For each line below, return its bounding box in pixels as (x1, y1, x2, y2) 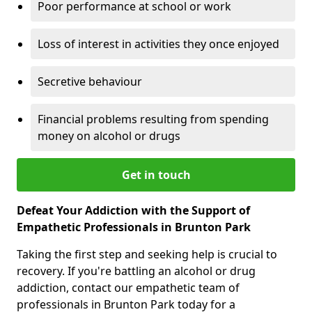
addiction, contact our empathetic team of (17, 279, 240, 295)
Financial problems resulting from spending (38, 111, 269, 127)
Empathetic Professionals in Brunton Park (17, 219, 251, 235)
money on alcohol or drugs (38, 127, 180, 143)
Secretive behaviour (38, 73, 142, 89)
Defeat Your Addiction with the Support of (17, 202, 250, 218)
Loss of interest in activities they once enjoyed (38, 36, 279, 52)
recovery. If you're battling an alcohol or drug (17, 263, 256, 279)
